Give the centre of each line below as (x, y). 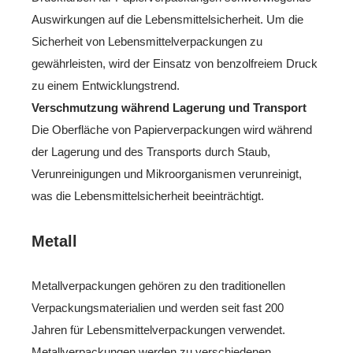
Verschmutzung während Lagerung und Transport (169, 107)
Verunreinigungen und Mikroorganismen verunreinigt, (167, 173)
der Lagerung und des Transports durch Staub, (151, 151)
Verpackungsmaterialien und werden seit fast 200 (158, 307)
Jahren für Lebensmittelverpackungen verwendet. (158, 329)
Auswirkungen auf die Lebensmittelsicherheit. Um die (167, 19)
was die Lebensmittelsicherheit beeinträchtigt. (148, 195)
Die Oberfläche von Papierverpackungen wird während (172, 129)
